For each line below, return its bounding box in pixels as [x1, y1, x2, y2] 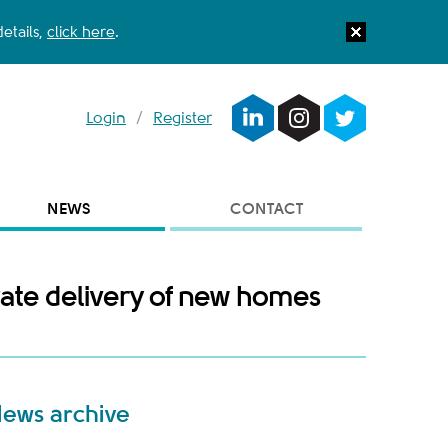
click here [47, 23, 115, 41]
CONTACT [229, 199, 303, 218]
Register [153, 109, 212, 127]
